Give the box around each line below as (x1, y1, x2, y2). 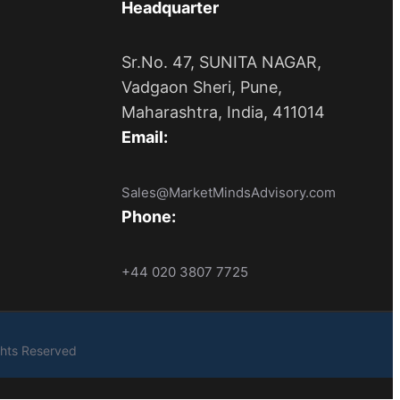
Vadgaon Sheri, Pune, (121, 77, 282, 96)
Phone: (121, 206, 176, 226)
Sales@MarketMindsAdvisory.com (121, 183, 336, 201)
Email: (121, 127, 168, 146)
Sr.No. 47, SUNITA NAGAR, (121, 52, 321, 71)
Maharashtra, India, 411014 (121, 102, 325, 121)
